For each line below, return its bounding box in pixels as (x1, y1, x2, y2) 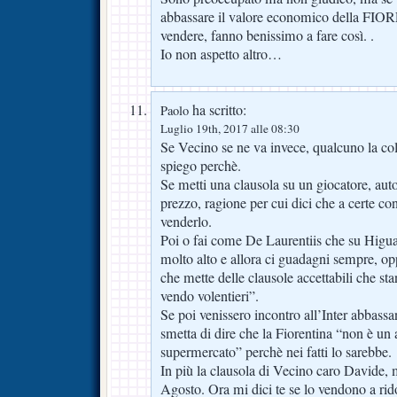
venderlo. (160, 212, 212, 232)
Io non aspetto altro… (160, 44, 282, 65)
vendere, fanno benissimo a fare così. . (160, 26, 374, 46)
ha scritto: (189, 100, 246, 121)
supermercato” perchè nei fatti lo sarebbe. (160, 342, 392, 362)
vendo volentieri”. (160, 286, 259, 307)
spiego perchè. (160, 156, 241, 176)
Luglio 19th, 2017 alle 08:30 (160, 121, 300, 137)
